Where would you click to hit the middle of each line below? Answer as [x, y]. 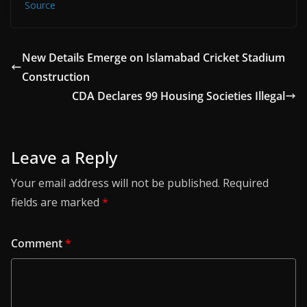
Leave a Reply [64, 158]
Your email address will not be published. [115, 183]
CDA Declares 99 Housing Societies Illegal [179, 96]
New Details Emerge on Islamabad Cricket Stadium [153, 58]
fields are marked [57, 202]
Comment [38, 244]
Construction [56, 77]
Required [246, 183]
